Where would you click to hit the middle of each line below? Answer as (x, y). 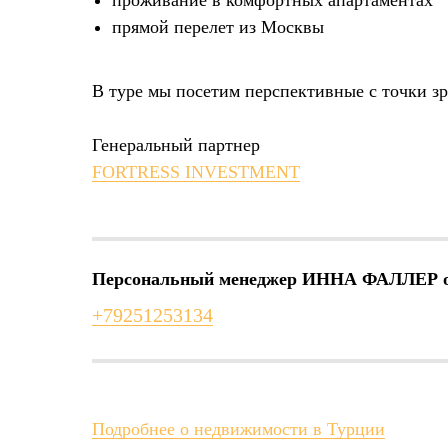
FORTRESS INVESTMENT (196, 171)
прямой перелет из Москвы (218, 26)
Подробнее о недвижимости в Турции (238, 428)
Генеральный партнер (176, 144)
